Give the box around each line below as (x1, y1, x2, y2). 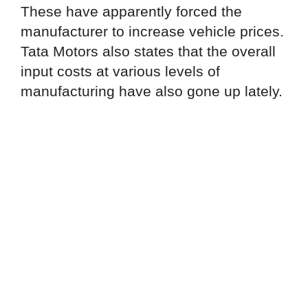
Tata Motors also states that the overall (21, 43, 276, 59)
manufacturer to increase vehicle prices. (21, 23, 284, 39)
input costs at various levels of (21, 63, 220, 79)
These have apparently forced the (21, 3, 242, 19)
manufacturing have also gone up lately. (21, 82, 283, 99)
